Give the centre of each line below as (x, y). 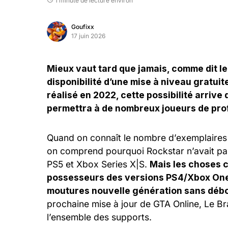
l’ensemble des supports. (99, 217)
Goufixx (83, 27)
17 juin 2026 (88, 36)
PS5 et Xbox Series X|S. (98, 164)
